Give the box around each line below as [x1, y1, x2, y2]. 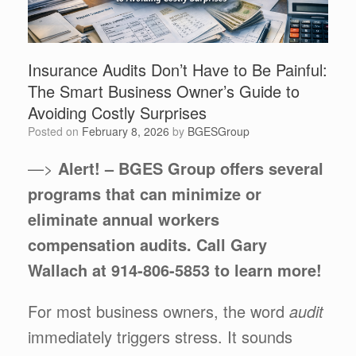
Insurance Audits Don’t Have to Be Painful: [28, 57, 327, 81]
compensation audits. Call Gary [28, 232, 267, 256]
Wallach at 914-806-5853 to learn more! [28, 257, 322, 281]
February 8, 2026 [82, 122, 169, 139]
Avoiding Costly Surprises [28, 100, 207, 124]
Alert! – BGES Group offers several [58, 156, 323, 180]
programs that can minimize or [28, 181, 261, 205]
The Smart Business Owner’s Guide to [28, 79, 300, 103]
